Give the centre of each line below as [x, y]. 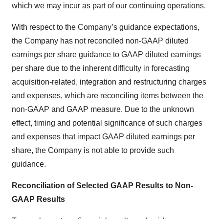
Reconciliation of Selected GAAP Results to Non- [102, 186]
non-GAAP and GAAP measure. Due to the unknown [103, 109]
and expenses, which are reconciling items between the [108, 96]
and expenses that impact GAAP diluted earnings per [103, 137]
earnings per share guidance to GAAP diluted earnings [106, 55]
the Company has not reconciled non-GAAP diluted [100, 41]
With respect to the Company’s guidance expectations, [106, 27]
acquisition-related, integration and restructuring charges [109, 82]
